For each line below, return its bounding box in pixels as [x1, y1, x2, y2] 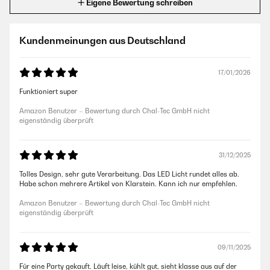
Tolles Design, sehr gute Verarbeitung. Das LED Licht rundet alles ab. [19, 170, 239, 179]
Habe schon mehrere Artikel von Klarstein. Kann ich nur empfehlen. [19, 180, 237, 189]
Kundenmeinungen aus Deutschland [19, 34, 186, 47]
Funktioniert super [19, 87, 78, 96]
